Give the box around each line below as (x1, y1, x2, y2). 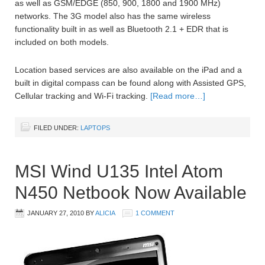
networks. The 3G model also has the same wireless (15, 11, 211, 21)
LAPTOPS (80, 124, 110, 132)
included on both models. (15, 37, 109, 47)
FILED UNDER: (34, 124, 80, 132)
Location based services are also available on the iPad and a (15, 65, 242, 75)
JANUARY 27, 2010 (27, 209, 84, 217)
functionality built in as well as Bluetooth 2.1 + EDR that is (15, 24, 228, 34)
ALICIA (95, 209, 115, 217)
